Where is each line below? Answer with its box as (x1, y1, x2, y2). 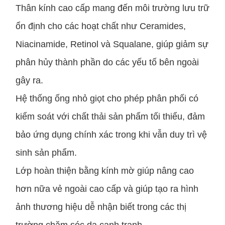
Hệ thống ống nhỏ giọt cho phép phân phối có (16, 93, 198, 104)
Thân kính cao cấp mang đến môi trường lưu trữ (16, 3, 209, 14)
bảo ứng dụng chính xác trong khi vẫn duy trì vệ (16, 130, 207, 140)
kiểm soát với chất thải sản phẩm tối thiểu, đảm (16, 111, 205, 122)
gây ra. (16, 75, 43, 86)
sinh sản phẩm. (16, 148, 77, 158)
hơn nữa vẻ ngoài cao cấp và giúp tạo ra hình (16, 184, 198, 194)
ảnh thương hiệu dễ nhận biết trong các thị (16, 202, 186, 212)
